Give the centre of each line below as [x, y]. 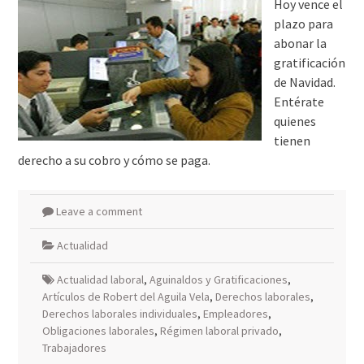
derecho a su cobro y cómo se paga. [114, 160]
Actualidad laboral [100, 279]
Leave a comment [99, 211]
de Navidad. [304, 82]
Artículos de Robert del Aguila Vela [126, 297]
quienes [295, 121]
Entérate [299, 102]
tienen [292, 141]
